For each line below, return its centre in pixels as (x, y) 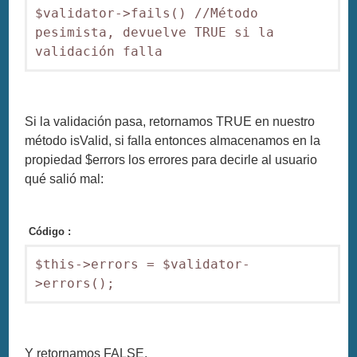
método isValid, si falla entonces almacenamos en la (173, 141)
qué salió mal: (65, 179)
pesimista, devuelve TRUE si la (155, 33)
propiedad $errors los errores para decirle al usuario (171, 160)
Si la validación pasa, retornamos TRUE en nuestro (170, 122)
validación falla (99, 52)
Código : (50, 231)
